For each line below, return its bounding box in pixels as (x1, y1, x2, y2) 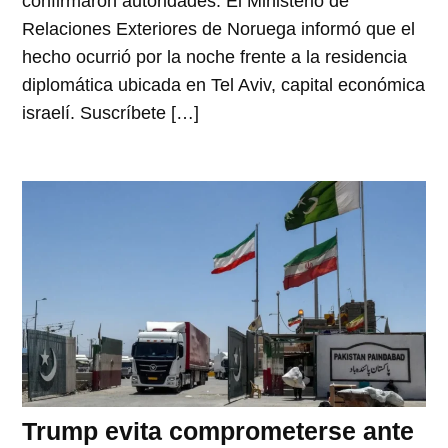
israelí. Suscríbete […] (22, 102, 200, 123)
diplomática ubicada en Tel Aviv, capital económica (22, 74, 426, 95)
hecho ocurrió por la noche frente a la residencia (22, 46, 408, 67)
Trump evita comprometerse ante (22, 417, 415, 446)
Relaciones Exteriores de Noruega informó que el (22, 18, 416, 39)
